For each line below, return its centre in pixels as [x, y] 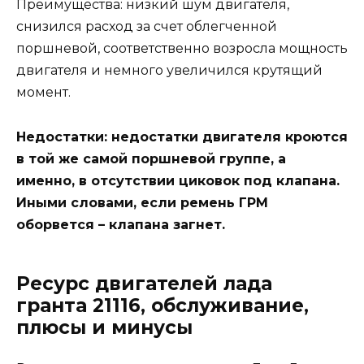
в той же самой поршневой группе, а [151, 158]
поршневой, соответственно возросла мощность [182, 49]
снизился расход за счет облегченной [147, 27]
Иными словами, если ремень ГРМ [142, 202]
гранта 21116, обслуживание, [162, 305]
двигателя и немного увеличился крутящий [169, 71]
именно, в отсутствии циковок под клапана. [178, 180]
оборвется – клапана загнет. [121, 224]
